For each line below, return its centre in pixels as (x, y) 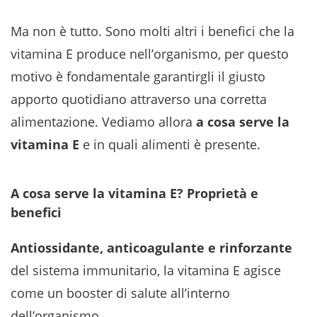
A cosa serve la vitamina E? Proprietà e (134, 193)
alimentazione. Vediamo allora (103, 122)
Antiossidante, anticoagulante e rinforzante (151, 248)
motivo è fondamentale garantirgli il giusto (138, 76)
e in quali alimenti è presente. (170, 144)
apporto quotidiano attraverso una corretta (139, 99)
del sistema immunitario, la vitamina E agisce (146, 270)
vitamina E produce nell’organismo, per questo (150, 54)
